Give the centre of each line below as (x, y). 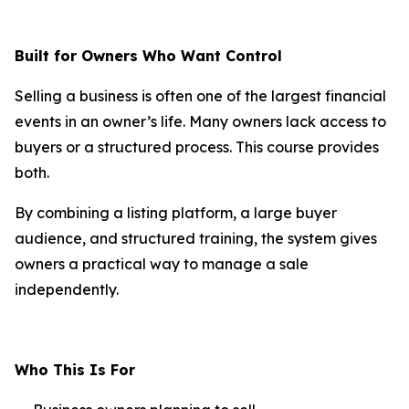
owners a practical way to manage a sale (162, 264)
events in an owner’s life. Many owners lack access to (200, 122)
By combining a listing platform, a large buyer (176, 213)
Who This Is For (75, 370)
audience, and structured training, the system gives (196, 239)
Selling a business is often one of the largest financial (200, 96)
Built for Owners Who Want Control (148, 56)
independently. (67, 290)
